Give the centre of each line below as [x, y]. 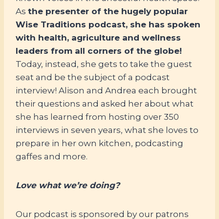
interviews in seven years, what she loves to [107, 130]
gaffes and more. [52, 156]
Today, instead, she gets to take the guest [104, 64]
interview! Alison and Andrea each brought [106, 90]
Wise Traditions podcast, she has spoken [108, 24]
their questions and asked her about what [105, 103]
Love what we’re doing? [68, 185]
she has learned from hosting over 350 [97, 117]
